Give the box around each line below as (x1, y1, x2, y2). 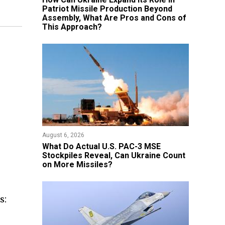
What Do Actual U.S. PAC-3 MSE (42, 142, 161, 151)
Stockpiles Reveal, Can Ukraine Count (42, 151, 185, 160)
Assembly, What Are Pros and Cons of (42, 13, 186, 23)
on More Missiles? (42, 160, 113, 169)
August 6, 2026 (42, 132, 84, 139)
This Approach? (42, 22, 102, 32)
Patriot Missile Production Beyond (42, 4, 172, 14)
